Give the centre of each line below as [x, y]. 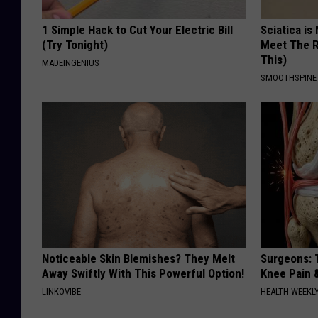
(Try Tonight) [75, 44]
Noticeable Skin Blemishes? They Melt [138, 258]
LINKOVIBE [61, 291]
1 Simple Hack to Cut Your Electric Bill [137, 29]
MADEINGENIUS [71, 62]
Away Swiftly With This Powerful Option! [143, 273]
